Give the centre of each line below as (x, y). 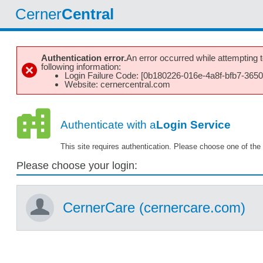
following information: (81, 67)
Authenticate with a (108, 125)
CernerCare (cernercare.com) (154, 208)
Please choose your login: (77, 165)
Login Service (193, 125)
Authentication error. (84, 58)
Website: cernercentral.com (117, 85)
